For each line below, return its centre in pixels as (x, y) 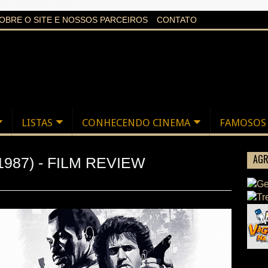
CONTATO (177, 20)
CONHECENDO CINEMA (136, 123)
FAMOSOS (243, 123)
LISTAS (37, 123)
